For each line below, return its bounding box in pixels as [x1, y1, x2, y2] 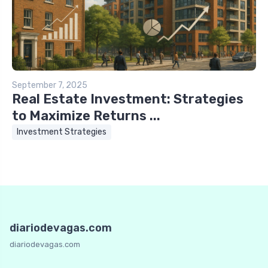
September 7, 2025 [12, 80, 87, 90]
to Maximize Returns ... [12, 107, 160, 124]
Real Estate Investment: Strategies [12, 90, 243, 107]
